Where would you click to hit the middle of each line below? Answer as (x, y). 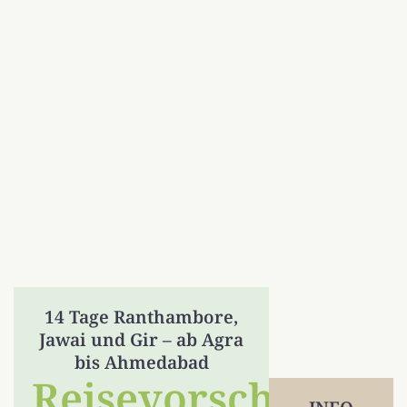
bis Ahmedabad (141, 362)
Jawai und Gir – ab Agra (142, 339)
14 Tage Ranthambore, (142, 317)
